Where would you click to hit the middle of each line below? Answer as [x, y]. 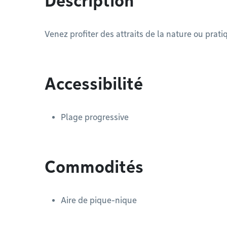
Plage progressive [95, 117]
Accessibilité [94, 84]
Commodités [94, 167]
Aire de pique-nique [99, 200]
